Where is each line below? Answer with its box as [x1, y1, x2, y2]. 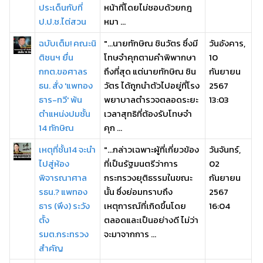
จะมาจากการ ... [104, 227, 156, 241]
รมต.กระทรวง [39, 227, 89, 241]
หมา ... [104, 15, 126, 28]
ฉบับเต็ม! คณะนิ [39, 36, 96, 50]
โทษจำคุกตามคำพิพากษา [104, 50, 196, 64]
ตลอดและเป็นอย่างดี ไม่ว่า [104, 213, 198, 227]
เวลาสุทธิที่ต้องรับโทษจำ [104, 107, 192, 120]
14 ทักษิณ [39, 121, 74, 134]
